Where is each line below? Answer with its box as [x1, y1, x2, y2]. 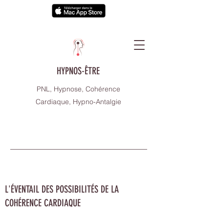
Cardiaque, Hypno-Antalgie [35, 97, 121, 106]
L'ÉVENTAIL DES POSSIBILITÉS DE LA [5, 183, 119, 195]
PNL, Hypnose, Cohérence [36, 85, 120, 93]
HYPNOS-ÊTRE [57, 65, 100, 77]
